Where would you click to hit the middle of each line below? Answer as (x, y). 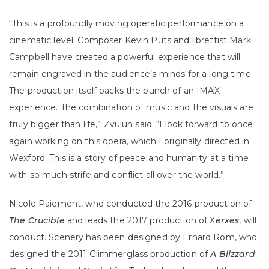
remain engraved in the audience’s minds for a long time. (131, 74)
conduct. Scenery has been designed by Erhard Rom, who (133, 237)
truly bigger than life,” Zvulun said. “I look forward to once (131, 125)
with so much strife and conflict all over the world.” (117, 175)
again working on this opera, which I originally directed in (129, 141)
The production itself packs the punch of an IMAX (114, 91)
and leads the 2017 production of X (140, 221)
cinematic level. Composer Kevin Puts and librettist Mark (130, 41)
